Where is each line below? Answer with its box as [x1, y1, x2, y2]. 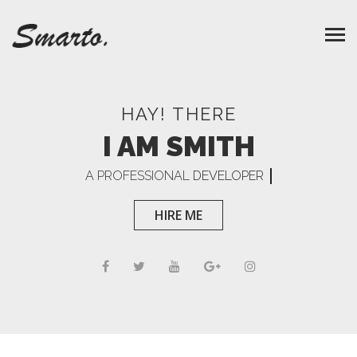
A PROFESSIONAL [85, 168, 194, 183]
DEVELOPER [193, 168, 265, 183]
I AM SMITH [102, 130, 255, 163]
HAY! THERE [120, 104, 237, 124]
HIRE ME [155, 206, 202, 224]
